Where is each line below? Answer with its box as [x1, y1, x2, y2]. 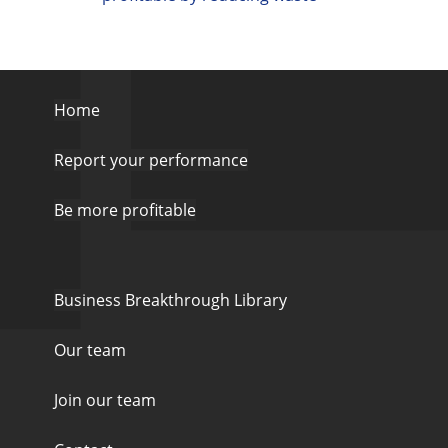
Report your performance [54, 149, 248, 171]
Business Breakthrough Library [54, 289, 287, 311]
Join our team [54, 389, 156, 411]
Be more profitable [54, 199, 196, 221]
